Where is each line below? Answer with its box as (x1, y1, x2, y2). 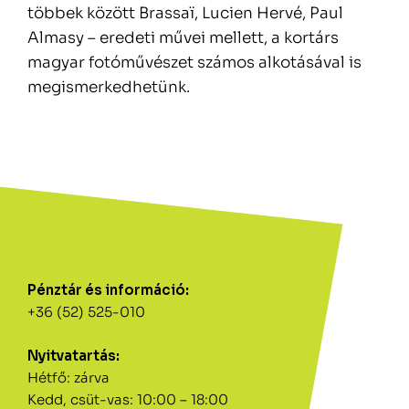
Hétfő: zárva (27, 369, 110, 387)
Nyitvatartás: (27, 347, 120, 365)
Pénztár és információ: (27, 281, 189, 299)
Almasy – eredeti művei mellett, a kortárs (27, 28, 339, 48)
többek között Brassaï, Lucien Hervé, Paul (27, 4, 343, 24)
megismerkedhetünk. (27, 78, 190, 98)
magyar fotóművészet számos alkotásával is (27, 53, 362, 73)
